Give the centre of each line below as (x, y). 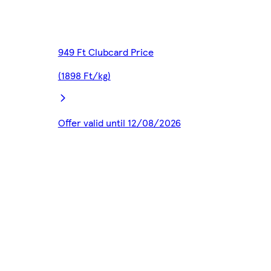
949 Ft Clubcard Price (106, 52)
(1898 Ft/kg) (84, 76)
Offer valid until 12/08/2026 (119, 123)
